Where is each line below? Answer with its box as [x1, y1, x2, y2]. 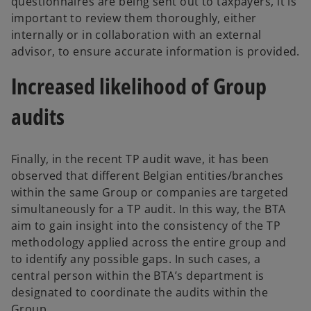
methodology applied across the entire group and [11, 234, 287, 250]
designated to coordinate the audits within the [11, 284, 269, 300]
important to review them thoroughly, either [11, 10, 257, 26]
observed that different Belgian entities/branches [11, 167, 284, 183]
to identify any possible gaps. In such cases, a [11, 251, 261, 267]
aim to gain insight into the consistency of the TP [11, 217, 281, 233]
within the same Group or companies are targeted [11, 184, 289, 200]
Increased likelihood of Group [11, 71, 267, 101]
